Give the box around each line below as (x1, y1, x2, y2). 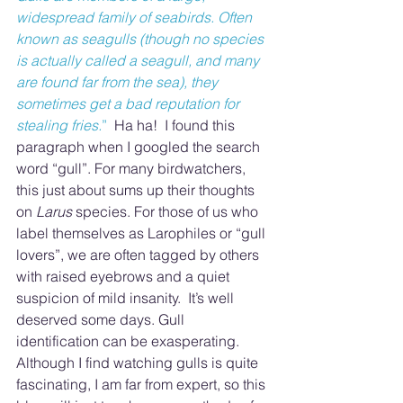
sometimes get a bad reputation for (16, 94, 243, 112)
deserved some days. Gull (16, 310, 188, 328)
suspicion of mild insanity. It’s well (16, 289, 237, 307)
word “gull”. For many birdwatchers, (16, 159, 249, 177)
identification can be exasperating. (16, 332, 246, 350)
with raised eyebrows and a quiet (16, 267, 233, 285)
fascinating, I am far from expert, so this (16, 375, 269, 393)
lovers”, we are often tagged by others (16, 246, 263, 264)
